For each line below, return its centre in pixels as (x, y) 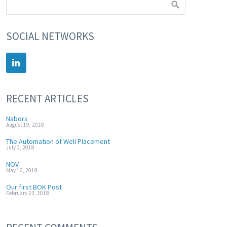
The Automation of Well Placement (58, 141)
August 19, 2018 (25, 125)
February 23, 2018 (27, 193)
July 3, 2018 (20, 147)
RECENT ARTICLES (47, 99)
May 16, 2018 (22, 170)
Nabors (17, 119)
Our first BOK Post (34, 187)
